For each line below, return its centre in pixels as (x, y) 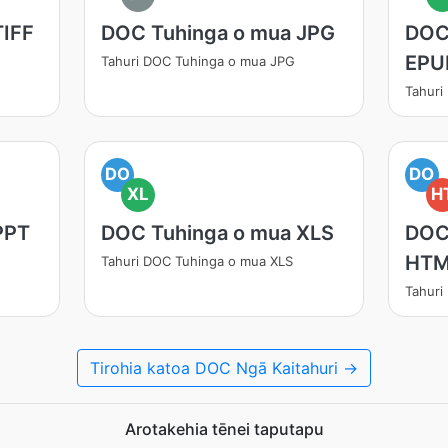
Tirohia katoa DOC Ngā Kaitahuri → (224, 368)
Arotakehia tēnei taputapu (224, 429)
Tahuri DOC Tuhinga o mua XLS (196, 261)
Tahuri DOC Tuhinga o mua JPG (197, 61)
